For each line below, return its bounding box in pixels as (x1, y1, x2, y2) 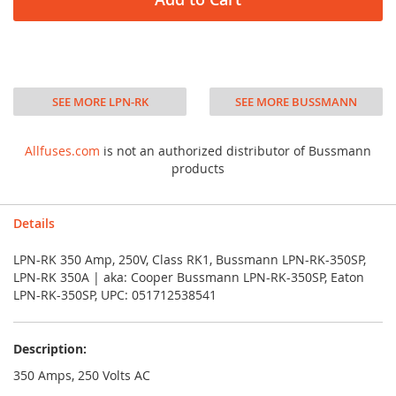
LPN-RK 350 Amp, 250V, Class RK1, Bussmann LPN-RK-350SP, (13, 251, 366, 268)
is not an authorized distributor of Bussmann (100, 142, 371, 159)
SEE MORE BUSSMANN (234, 94, 357, 110)
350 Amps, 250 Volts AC (13, 367, 150, 384)
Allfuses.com (25, 142, 100, 159)
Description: (13, 340, 87, 357)
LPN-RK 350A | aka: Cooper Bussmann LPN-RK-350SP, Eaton (13, 269, 364, 286)
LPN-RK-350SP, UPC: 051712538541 (13, 286, 217, 303)
